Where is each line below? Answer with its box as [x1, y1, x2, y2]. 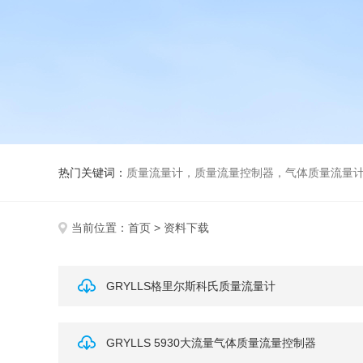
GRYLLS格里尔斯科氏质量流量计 [105, 280, 275, 293]
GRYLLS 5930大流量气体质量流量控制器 [105, 336, 316, 349]
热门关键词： [58, 166, 126, 179]
